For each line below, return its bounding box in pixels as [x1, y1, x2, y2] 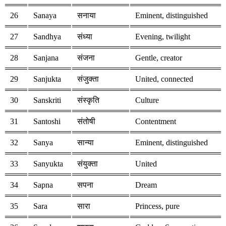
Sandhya [33, 32, 61, 41]
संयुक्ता [77, 159, 98, 168]
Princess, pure [135, 202, 180, 211]
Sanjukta [33, 75, 61, 84]
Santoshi [33, 117, 61, 126]
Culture [135, 96, 159, 105]
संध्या [77, 32, 92, 41]
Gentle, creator [135, 53, 182, 63]
